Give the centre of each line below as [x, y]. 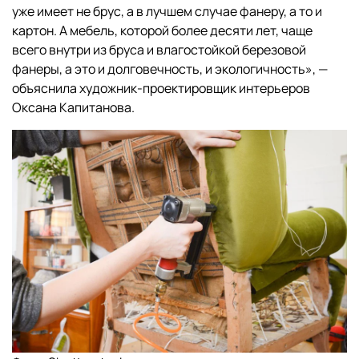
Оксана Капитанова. [73, 107]
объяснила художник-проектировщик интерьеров [161, 88]
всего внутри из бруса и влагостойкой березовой [159, 49]
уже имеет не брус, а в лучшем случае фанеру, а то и [167, 11]
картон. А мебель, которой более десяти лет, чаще [162, 30]
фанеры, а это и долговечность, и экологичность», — [170, 69]
